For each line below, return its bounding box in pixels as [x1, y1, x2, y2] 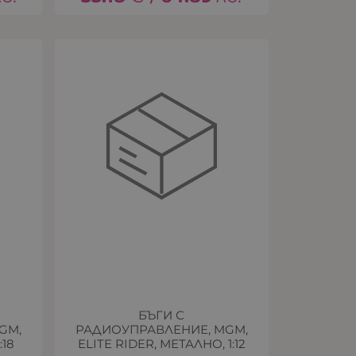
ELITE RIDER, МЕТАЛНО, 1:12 [77, 336, 246, 352]
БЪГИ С [138, 308, 185, 323]
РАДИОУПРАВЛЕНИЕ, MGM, [75, 322, 248, 338]
